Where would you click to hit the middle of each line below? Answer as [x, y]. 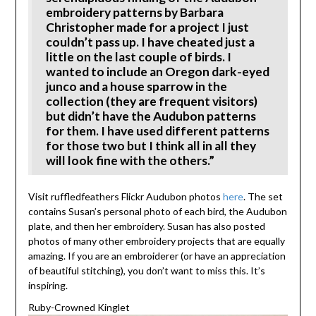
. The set [263, 197]
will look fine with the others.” [130, 161]
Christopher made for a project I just [147, 28]
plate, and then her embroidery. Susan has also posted [146, 226]
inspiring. [48, 286]
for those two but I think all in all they [151, 146]
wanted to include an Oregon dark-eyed [157, 72]
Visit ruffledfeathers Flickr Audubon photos [125, 197]
